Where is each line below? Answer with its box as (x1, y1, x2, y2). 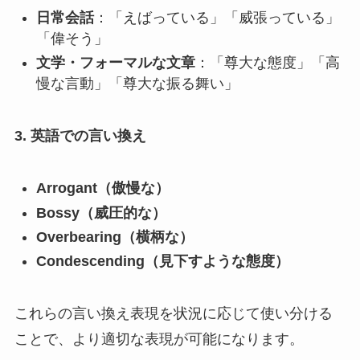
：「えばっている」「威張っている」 (93, 9, 340, 26)
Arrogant (35, 180, 97, 197)
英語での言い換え (30, 128, 146, 145)
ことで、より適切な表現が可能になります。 (14, 331, 304, 348)
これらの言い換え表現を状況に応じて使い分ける (14, 305, 333, 322)
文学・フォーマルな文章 (35, 55, 195, 72)
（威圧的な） (79, 204, 166, 221)
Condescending (35, 253, 145, 270)
